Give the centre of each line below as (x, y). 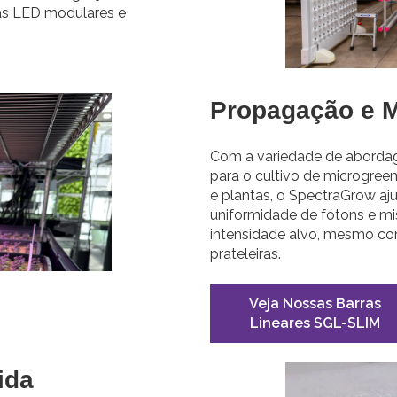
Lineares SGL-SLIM (315, 323)
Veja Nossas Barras (315, 303)
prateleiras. (245, 254)
